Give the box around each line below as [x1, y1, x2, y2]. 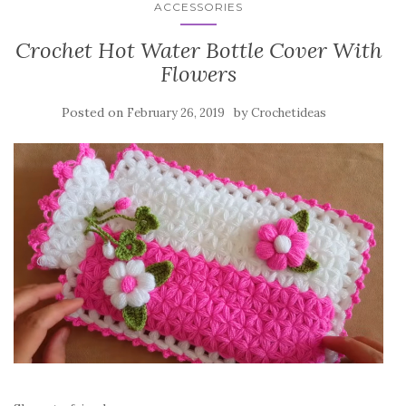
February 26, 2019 [127, 104, 225, 121]
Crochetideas [251, 104, 326, 121]
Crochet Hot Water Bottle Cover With [14, 35, 382, 64]
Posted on [62, 103, 127, 121]
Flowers [160, 59, 237, 88]
